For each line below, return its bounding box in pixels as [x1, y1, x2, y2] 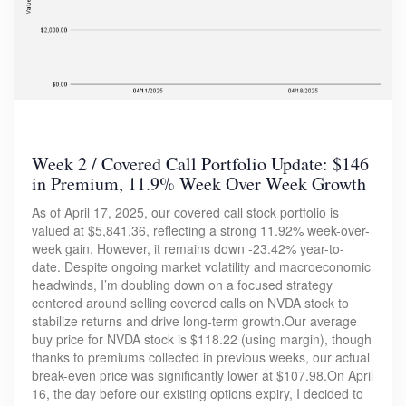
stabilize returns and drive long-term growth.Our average [32, 312, 357, 331]
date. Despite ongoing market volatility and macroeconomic [32, 257, 371, 276]
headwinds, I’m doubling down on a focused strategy [32, 275, 333, 295]
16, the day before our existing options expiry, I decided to [32, 384, 363, 403]
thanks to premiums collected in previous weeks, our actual [32, 348, 370, 367]
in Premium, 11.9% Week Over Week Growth [32, 171, 366, 197]
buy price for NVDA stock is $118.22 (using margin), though [32, 330, 372, 349]
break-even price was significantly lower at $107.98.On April [32, 366, 373, 385]
